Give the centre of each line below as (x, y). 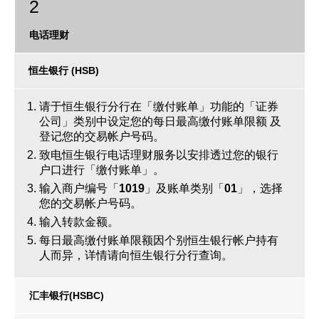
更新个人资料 (46, 36)
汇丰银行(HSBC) (67, 296)
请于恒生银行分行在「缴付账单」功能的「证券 (159, 106)
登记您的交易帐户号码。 (102, 136)
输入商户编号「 (79, 188)
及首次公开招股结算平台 (73, 95)
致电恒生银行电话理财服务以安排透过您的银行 (159, 155)
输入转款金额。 (79, 222)
